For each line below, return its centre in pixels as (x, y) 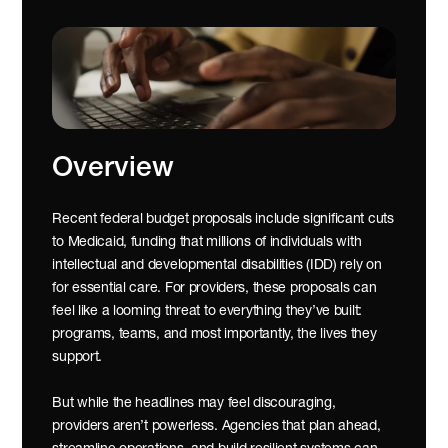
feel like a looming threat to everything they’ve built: (207, 311)
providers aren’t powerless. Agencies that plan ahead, (216, 426)
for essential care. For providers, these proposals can (214, 288)
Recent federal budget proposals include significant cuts (223, 219)
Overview (113, 169)
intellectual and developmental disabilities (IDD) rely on (217, 265)
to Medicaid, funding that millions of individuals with (207, 242)
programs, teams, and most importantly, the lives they (214, 334)
